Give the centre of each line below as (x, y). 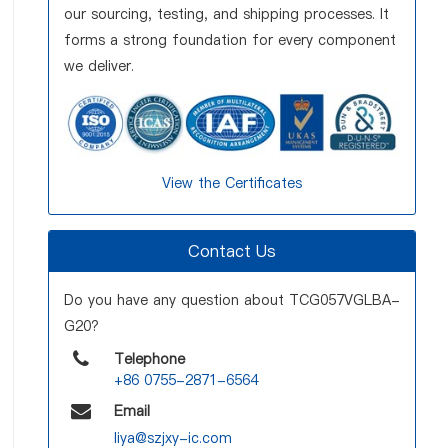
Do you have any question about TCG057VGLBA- (232, 300)
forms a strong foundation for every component (230, 40)
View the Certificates (232, 183)
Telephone (150, 359)
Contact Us (232, 251)
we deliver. (99, 66)
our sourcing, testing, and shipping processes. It (226, 14)
